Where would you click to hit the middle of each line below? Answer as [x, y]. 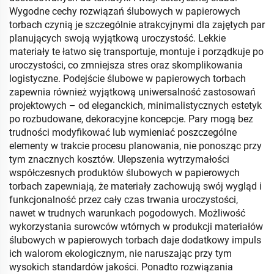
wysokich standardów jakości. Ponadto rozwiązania [121, 267]
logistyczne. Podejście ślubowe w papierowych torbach [128, 79]
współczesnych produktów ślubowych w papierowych [124, 173]
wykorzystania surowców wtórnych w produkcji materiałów [136, 227]
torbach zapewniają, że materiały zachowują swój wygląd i [135, 186]
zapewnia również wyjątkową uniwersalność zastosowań [132, 92]
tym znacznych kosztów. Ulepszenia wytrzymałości [119, 159]
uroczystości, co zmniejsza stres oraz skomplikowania [126, 65]
